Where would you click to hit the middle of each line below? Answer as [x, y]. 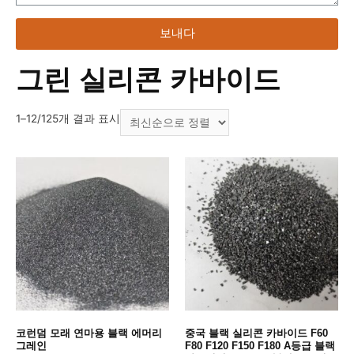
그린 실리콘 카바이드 [148, 79]
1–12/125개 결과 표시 [68, 118]
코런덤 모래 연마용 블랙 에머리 [89, 333]
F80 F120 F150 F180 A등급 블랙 [260, 345]
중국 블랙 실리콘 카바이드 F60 [256, 333]
